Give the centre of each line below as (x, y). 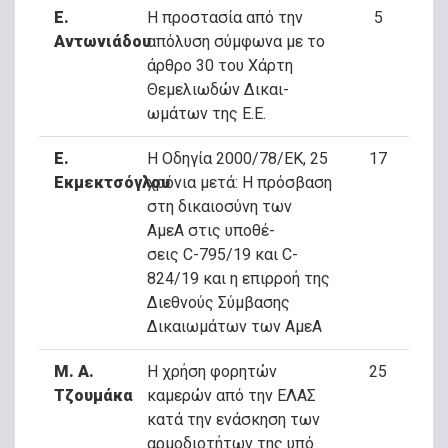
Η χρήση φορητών (211, 371)
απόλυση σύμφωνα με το (235, 41)
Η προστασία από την (224, 17)
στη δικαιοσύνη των (219, 206)
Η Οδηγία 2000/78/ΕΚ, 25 (237, 158)
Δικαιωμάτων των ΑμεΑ (234, 326)
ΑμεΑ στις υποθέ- (210, 230)
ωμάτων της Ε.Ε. (206, 113)
